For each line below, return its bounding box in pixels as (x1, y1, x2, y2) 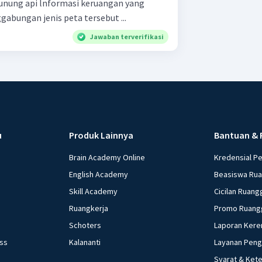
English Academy (69, 168, 129, 180)
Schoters (69, 219, 102, 230)
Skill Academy (69, 185, 118, 196)
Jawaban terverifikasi (90, 32, 164, 41)
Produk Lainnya (69, 129, 134, 141)
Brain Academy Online (69, 151, 146, 163)
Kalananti (69, 236, 101, 247)
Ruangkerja (69, 202, 109, 213)
